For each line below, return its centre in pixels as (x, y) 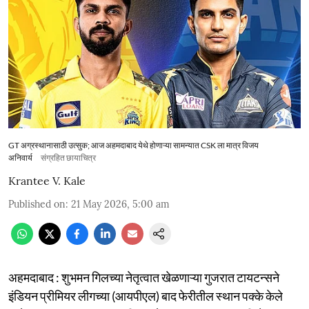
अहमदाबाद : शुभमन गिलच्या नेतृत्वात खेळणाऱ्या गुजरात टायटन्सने (144, 277)
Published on (37, 204)
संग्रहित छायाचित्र (68, 157)
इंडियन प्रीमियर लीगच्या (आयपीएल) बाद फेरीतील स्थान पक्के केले (146, 296)
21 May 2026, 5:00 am (120, 204)
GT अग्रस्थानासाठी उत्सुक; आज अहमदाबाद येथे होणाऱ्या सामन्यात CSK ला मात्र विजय (133, 145)
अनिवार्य (20, 157)
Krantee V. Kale (47, 180)
